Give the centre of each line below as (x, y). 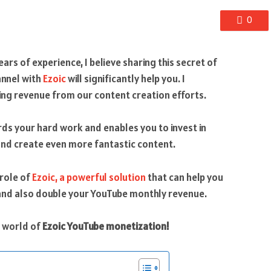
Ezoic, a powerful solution (89, 177)
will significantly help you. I (126, 79)
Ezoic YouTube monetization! (106, 226)
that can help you (184, 177)
